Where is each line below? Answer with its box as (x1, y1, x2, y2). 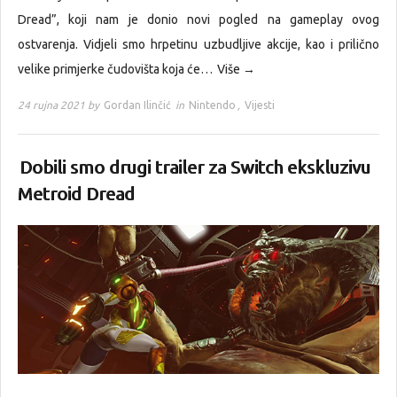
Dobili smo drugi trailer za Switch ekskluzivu (19, 157, 370, 178)
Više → (217, 62, 255, 77)
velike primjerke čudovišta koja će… (18, 62, 215, 77)
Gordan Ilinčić (104, 99, 171, 112)
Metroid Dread (18, 183, 135, 205)
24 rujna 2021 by (18, 99, 102, 112)
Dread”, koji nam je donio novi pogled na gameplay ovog (18, 12, 379, 27)
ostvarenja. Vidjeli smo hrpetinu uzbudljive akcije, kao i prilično (18, 37, 379, 52)
